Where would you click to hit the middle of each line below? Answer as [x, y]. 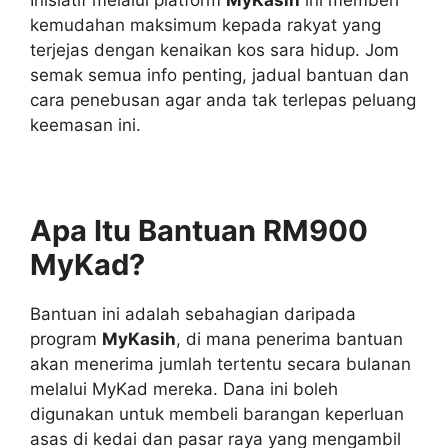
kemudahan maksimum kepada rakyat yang [205, 24]
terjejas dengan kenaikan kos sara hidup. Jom [214, 49]
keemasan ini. [85, 124]
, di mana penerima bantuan [289, 338]
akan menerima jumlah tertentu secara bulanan [220, 363]
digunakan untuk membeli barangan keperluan [217, 413]
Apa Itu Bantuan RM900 [199, 230]
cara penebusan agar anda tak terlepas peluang [223, 99]
